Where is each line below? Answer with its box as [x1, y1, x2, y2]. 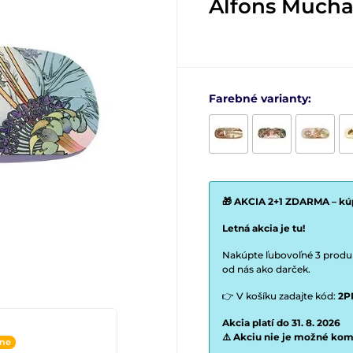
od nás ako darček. [222, 263, 310, 275]
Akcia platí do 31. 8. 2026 [222, 317, 340, 329]
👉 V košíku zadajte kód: [222, 290, 338, 302]
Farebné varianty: [209, 91, 311, 106]
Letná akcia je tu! [222, 222, 305, 234]
